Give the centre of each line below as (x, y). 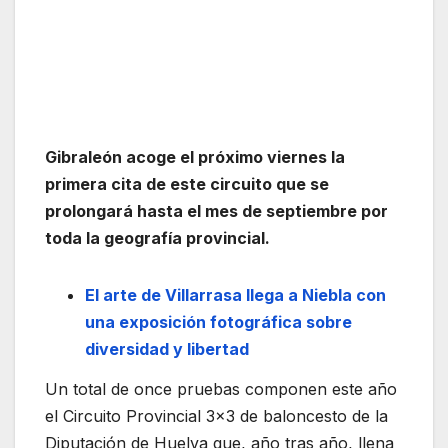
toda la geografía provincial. (157, 238)
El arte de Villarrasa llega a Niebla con (235, 295)
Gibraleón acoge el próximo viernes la (195, 157)
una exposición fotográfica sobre (218, 322)
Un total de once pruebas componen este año (221, 389)
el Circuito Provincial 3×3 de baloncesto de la (216, 416)
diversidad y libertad (167, 349)
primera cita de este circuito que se (187, 184)
